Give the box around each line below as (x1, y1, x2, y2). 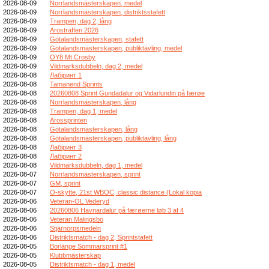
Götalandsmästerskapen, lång (50, 125, 138, 133)
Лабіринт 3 (50, 143, 82, 151)
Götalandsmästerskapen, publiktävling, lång (50, 134, 177, 142)
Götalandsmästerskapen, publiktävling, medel (50, 44, 182, 52)
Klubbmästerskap (50, 251, 101, 259)
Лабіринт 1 (50, 71, 82, 79)
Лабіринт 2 (50, 152, 82, 160)
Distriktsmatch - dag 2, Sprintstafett (50, 233, 153, 241)
